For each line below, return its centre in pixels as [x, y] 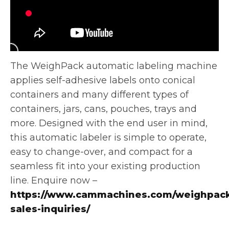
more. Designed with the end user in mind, [109, 123]
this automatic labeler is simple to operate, [108, 137]
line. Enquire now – [54, 180]
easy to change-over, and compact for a [101, 152]
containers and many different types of [99, 94]
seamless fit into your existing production [105, 166]
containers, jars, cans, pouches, [82, 109]
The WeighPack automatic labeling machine [114, 66]
